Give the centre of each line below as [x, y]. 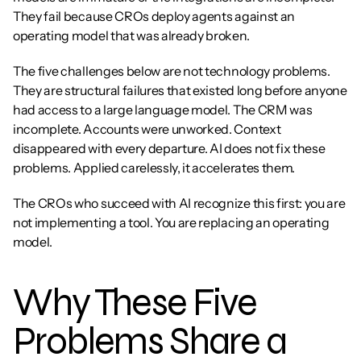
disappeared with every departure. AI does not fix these [169, 148]
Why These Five [135, 303]
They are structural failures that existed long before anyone [180, 90]
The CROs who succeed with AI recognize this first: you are [179, 203]
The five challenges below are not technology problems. [172, 71]
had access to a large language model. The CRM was [163, 110]
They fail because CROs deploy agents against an [154, 16]
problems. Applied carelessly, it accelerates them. [154, 168]
